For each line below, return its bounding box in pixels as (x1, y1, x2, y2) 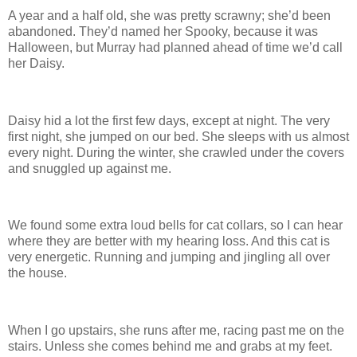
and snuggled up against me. (8, 161, 171, 175)
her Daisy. (8, 57, 65, 71)
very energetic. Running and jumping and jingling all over (8, 250, 330, 265)
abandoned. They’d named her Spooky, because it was (8, 25, 318, 39)
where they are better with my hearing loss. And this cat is (8, 234, 330, 249)
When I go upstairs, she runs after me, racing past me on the (8, 324, 344, 338)
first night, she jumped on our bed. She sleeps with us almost (8, 129, 349, 143)
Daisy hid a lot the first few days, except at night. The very (8, 113, 330, 127)
